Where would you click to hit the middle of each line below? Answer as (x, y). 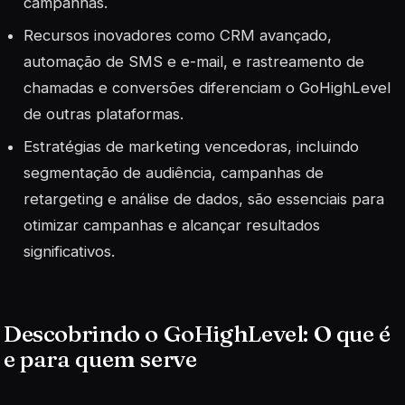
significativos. (70, 252)
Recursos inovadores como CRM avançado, (178, 36)
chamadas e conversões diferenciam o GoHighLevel (207, 88)
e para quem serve (100, 358)
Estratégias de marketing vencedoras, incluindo (192, 147)
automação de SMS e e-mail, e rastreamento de (194, 62)
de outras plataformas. (104, 114)
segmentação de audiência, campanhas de (174, 173)
